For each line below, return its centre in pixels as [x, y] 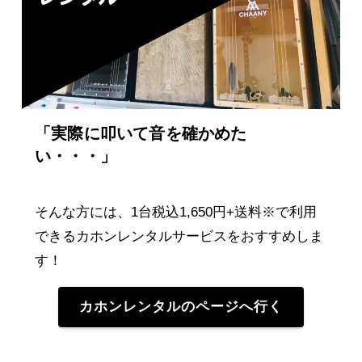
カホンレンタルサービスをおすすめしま [200, 236]
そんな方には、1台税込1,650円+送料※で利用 [176, 212]
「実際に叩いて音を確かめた [141, 133]
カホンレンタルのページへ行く [181, 307]
